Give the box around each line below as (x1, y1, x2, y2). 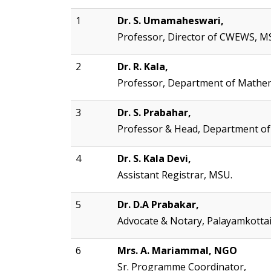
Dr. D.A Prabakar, (117, 198, 199, 212)
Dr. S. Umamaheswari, (117, 14, 224, 28)
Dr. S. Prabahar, (117, 106, 191, 120)
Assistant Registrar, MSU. (117, 168, 232, 182)
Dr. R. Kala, (117, 60, 168, 74)
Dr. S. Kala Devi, (117, 152, 191, 166)
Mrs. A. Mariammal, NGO (117, 244, 237, 258)
